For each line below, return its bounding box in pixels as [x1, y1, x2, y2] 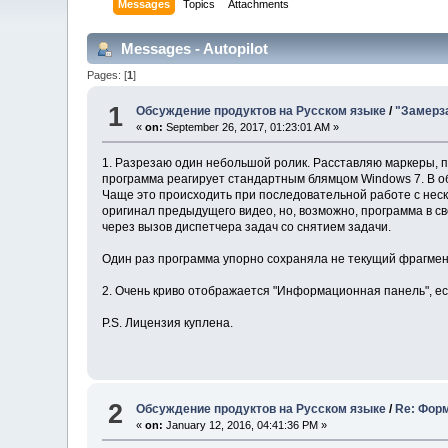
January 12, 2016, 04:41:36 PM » [163, 418, 328, 431]
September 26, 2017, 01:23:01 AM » [163, 121, 340, 134]
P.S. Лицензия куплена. [102, 316, 234, 331]
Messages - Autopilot [117, 39, 269, 57]
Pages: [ [87, 68, 128, 81]
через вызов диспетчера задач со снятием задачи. [102, 220, 392, 235]
